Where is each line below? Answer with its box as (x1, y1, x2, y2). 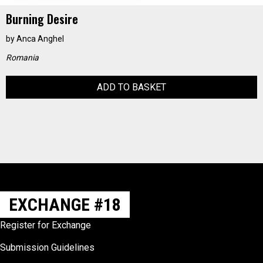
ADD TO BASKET (97, 82, 166, 93)
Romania (6, 53, 39, 62)
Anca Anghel (16, 34, 64, 43)
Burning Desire (6, 10, 78, 28)
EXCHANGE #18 (9, 194, 121, 215)
